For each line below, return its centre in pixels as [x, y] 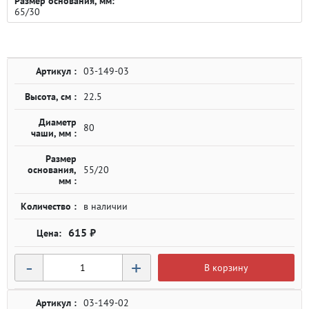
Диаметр [58, 122]
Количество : [49, 206]
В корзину [226, 268]
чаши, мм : [54, 133]
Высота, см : [51, 97]
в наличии [106, 206]
